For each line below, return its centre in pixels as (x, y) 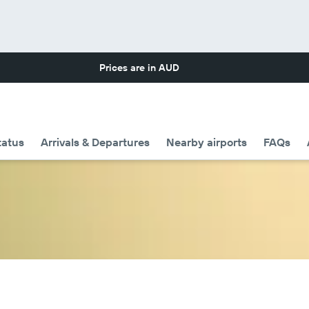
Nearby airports (207, 142)
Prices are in (129, 68)
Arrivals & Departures (95, 142)
